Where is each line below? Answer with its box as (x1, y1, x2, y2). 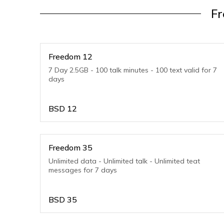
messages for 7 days (48, 165, 117, 174)
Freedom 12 (48, 51, 92, 61)
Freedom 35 (48, 142, 92, 152)
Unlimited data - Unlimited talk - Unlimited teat (48, 156, 200, 165)
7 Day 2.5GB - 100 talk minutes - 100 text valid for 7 (48, 65, 217, 74)
